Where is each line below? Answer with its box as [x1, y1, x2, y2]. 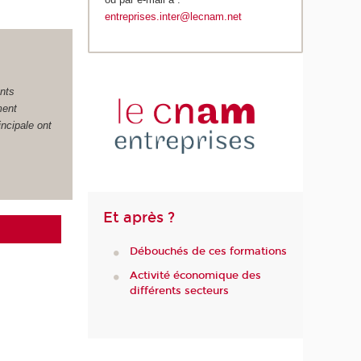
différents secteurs [129, 284, 229, 297]
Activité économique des [129, 268, 261, 282]
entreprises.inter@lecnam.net [105, 10, 243, 23]
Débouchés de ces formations [129, 245, 287, 259]
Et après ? [103, 208, 176, 226]
